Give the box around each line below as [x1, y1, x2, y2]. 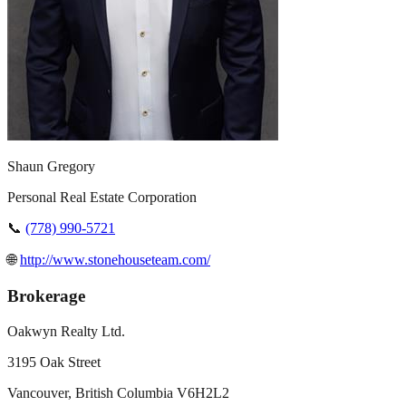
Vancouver [7, 384, 68, 401]
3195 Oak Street [7, 353, 101, 370]
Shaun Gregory [7, 159, 95, 175]
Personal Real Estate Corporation [7, 189, 197, 206]
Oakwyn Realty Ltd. [7, 323, 125, 339]
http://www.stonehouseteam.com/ [20, 252, 210, 268]
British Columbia [75, 384, 173, 401]
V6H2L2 [177, 384, 229, 401]
